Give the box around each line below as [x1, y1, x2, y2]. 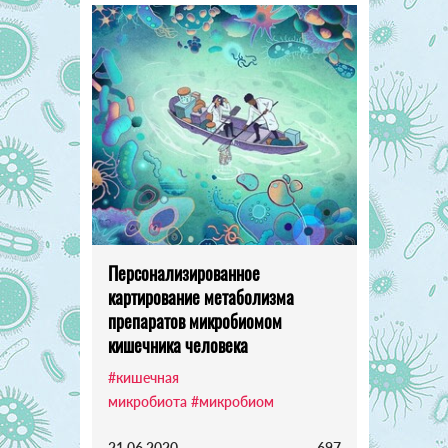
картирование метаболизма [107, 283, 294, 310]
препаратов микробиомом [107, 307, 282, 334]
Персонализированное [107, 259, 260, 286]
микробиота [107, 392, 187, 410]
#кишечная [107, 368, 179, 386]
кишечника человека [107, 331, 248, 358]
